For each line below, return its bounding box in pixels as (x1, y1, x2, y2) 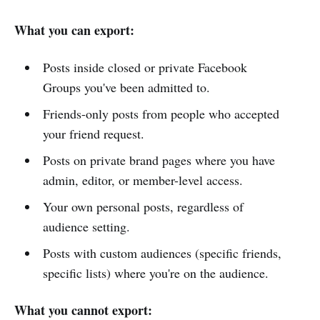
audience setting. (42, 217, 130, 235)
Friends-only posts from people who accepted (42, 104, 279, 122)
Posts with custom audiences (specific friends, (42, 244, 281, 261)
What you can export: (14, 20, 134, 39)
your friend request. (42, 124, 144, 142)
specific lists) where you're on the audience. (42, 264, 269, 281)
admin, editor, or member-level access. (42, 171, 243, 189)
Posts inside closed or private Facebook (42, 58, 247, 76)
